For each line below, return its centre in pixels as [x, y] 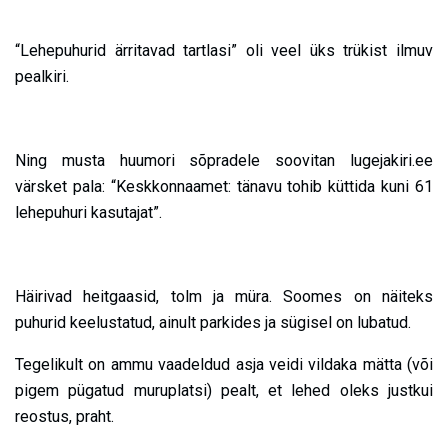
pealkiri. [42, 77]
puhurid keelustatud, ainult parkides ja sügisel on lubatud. [213, 323]
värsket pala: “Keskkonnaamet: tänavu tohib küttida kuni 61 [224, 187]
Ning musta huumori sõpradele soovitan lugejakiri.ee [224, 161]
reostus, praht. [64, 417]
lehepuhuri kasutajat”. [88, 213]
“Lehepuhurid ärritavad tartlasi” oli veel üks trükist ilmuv [224, 51]
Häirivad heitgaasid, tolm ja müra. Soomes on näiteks [224, 297]
